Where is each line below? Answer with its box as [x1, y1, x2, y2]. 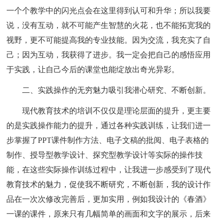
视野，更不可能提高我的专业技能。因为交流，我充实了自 [6, 35, 211, 44]
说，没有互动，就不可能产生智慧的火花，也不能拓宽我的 [6, 21, 211, 29]
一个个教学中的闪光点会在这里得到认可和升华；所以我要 [6, 6, 211, 15]
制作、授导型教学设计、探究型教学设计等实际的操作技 [6, 150, 203, 159]
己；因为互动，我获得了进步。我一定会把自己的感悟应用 [6, 50, 211, 59]
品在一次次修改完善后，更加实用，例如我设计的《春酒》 [6, 194, 211, 203]
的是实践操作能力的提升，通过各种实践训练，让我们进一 [6, 121, 211, 130]
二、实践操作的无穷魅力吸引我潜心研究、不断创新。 [22, 85, 211, 94]
